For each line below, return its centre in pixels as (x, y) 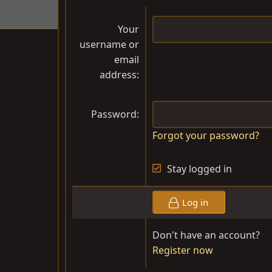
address (118, 75)
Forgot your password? (206, 136)
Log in (195, 202)
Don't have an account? (206, 235)
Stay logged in (199, 169)
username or (109, 45)
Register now (183, 250)
